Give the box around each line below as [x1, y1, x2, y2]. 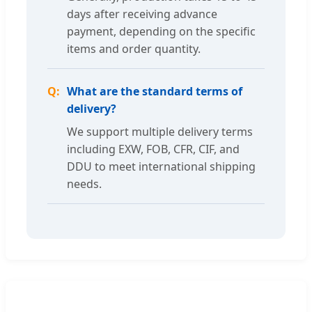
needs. [67, 176, 102, 192]
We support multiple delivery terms [67, 124, 253, 140]
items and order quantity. [67, 41, 201, 57]
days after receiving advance [67, 6, 217, 22]
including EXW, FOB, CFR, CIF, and [67, 141, 240, 157]
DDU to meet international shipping [67, 159, 256, 175]
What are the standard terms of [67, 84, 242, 100]
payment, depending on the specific [67, 24, 256, 40]
